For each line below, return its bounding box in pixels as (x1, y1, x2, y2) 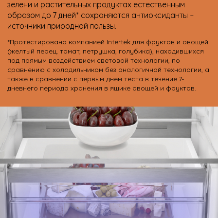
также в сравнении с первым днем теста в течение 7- (7, 73, 184, 83)
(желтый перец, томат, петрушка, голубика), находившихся (7, 45, 204, 55)
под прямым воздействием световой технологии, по (7, 54, 180, 65)
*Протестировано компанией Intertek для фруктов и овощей (7, 36, 208, 46)
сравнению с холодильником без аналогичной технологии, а (7, 63, 209, 74)
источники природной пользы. (7, 19, 116, 31)
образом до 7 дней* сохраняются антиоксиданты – (7, 8, 194, 20)
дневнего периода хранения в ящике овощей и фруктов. (7, 82, 196, 92)
